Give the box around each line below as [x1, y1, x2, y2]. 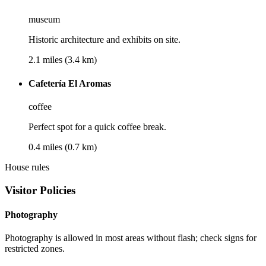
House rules [5, 161, 49, 172]
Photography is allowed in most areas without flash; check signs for [5, 233, 256, 243]
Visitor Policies [5, 183, 75, 197]
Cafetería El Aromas [28, 78, 111, 88]
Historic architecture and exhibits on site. [28, 34, 180, 45]
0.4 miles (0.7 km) [28, 141, 97, 152]
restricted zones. [5, 243, 65, 254]
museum [28, 14, 60, 25]
